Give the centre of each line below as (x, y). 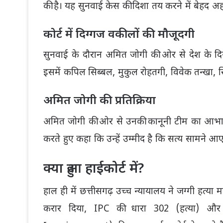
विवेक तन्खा (192, 73)
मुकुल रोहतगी (141, 73)
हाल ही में (62, 192)
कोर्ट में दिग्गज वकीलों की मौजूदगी (119, 33)
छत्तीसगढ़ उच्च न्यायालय (123, 192)
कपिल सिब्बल (88, 73)
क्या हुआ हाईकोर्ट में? (94, 167)
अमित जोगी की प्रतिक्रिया (100, 100)
